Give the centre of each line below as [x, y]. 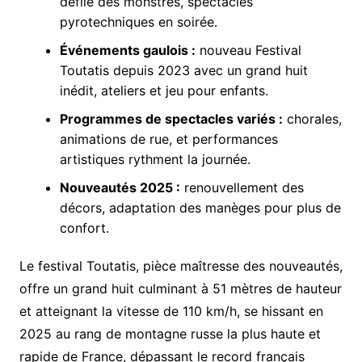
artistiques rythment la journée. [155, 159]
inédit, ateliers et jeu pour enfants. [164, 90]
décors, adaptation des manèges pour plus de [200, 207]
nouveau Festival [248, 50]
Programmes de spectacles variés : [171, 118]
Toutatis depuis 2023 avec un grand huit [183, 70]
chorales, [312, 118]
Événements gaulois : [127, 50]
